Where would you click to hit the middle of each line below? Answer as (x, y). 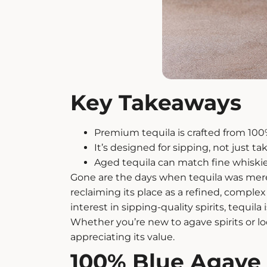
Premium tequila (134, 133)
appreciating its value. (122, 237)
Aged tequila (126, 163)
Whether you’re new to (127, 222)
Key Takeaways (156, 103)
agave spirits (213, 222)
